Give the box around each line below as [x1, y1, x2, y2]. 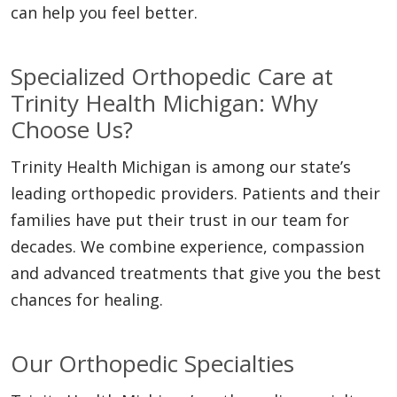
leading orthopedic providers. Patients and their [11, 183, 380, 205]
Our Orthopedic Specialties [11, 347, 294, 380]
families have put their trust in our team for [11, 209, 349, 231]
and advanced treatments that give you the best [11, 262, 381, 284]
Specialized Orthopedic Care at [11, 60, 333, 93]
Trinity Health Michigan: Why [11, 87, 318, 120]
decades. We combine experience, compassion [11, 236, 364, 258]
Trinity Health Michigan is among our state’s [11, 156, 351, 178]
